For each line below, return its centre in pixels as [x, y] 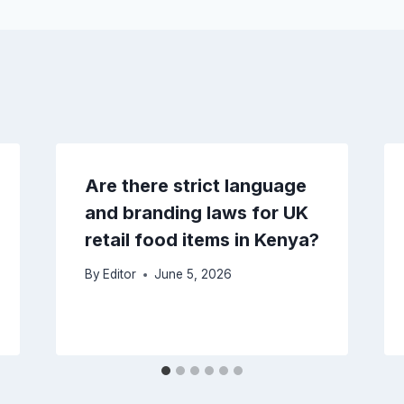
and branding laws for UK [196, 212]
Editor [119, 275]
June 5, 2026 [193, 275]
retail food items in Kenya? [202, 239]
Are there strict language [195, 185]
